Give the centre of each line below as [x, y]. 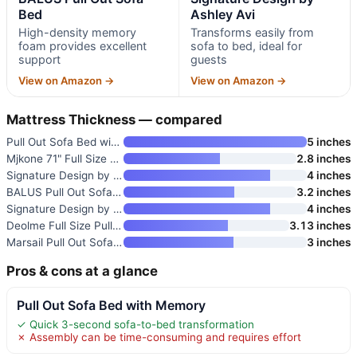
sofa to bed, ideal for [246, 45]
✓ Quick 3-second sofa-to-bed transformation [135, 324]
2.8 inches [324, 158]
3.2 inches [324, 192]
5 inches [329, 141]
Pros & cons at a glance [82, 271]
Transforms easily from [252, 32]
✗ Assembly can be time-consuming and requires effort [159, 337]
